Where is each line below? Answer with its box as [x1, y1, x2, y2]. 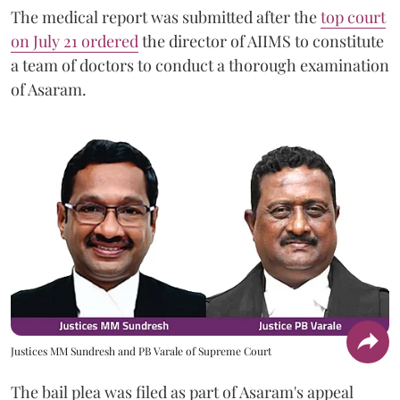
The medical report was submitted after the [11, 6, 321, 28]
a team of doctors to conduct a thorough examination [11, 54, 389, 76]
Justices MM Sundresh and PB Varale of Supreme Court [11, 344, 271, 359]
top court [321, 6, 386, 28]
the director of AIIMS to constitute [138, 30, 384, 52]
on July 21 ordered [11, 30, 138, 52]
